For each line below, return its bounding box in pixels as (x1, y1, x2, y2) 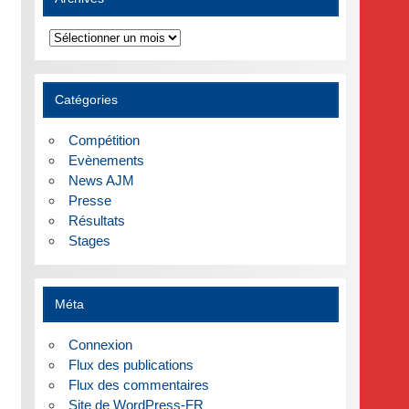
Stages (68, 232, 110, 248)
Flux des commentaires (68, 376, 209, 393)
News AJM (68, 172, 134, 188)
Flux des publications (68, 356, 194, 372)
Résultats (68, 212, 125, 228)
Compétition (68, 131, 140, 148)
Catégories (55, 92, 119, 107)
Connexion (68, 336, 132, 352)
